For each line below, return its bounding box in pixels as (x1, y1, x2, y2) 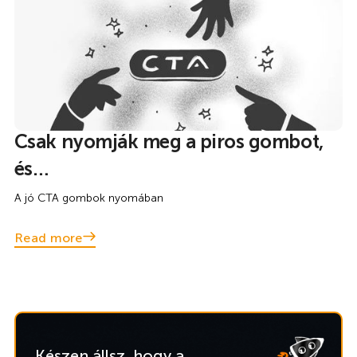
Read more (14, 229, 83, 245)
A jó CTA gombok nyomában (14, 190, 163, 205)
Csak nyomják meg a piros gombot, (14, 129, 324, 153)
